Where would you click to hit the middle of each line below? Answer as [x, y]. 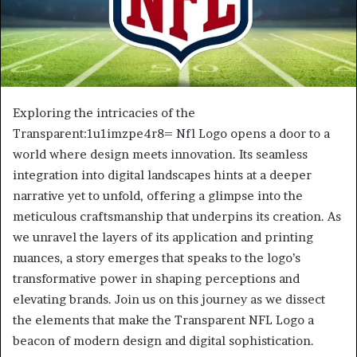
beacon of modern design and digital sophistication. [163, 341]
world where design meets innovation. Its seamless [160, 155]
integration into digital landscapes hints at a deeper [162, 175]
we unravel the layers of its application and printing [163, 237]
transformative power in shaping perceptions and [156, 279]
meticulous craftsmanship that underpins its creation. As [177, 217]
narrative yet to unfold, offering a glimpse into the [158, 196]
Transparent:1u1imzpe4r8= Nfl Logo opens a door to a [171, 134]
